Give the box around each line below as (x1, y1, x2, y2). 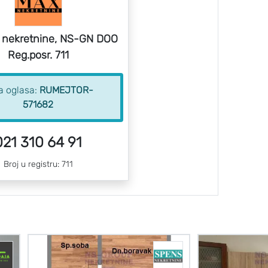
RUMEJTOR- (39, 84, 94, 96)
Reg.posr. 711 (7, 48, 69, 62)
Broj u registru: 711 (3, 159, 73, 169)
